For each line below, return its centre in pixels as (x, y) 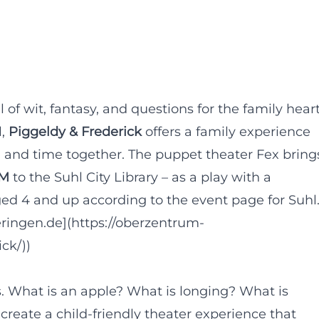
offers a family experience (226, 132)
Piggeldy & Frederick (75, 132)
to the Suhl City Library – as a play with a (140, 177)
